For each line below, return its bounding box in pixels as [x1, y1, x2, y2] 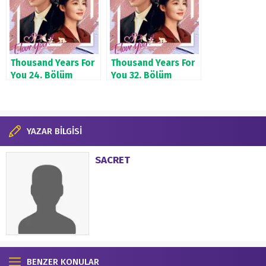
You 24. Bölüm [11, 69, 72, 81]
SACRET [95, 153, 130, 166]
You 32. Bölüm [111, 69, 172, 81]
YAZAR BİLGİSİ [27, 125, 82, 137]
